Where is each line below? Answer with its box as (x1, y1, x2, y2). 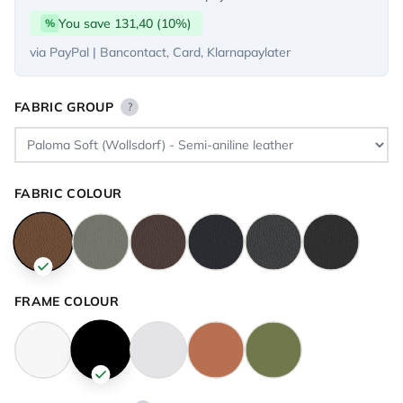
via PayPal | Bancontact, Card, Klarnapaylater (30, 43, 291, 60)
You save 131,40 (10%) (58, 14, 192, 31)
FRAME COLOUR (14, 292, 120, 309)
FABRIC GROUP (14, 98, 114, 115)
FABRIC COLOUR (14, 184, 122, 201)
